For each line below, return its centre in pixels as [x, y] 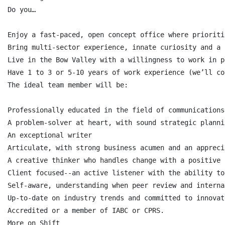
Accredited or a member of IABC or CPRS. [86, 210]
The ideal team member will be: [68, 85]
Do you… [22, 10]
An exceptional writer [50, 135]
